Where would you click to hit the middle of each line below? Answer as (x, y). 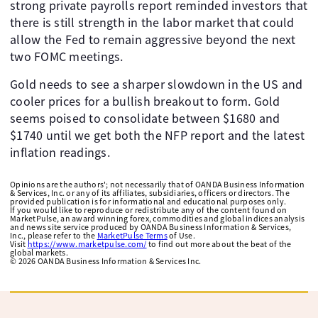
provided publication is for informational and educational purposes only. (148, 201)
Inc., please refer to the (54, 235)
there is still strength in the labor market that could (152, 22)
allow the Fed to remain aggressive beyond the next (153, 39)
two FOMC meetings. (67, 56)
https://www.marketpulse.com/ (87, 244)
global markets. (39, 252)
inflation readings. (60, 152)
